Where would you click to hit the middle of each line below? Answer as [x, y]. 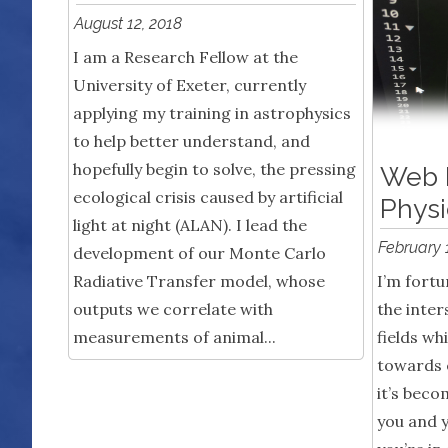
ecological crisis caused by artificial [208, 197]
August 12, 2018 [128, 24]
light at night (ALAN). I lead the [190, 225]
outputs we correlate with [173, 309]
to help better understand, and [191, 141]
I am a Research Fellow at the [185, 57]
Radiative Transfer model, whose [199, 281]
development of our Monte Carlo [199, 253]
